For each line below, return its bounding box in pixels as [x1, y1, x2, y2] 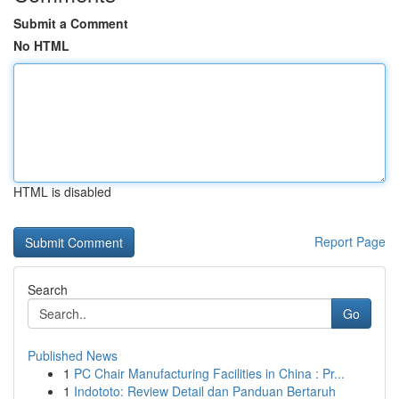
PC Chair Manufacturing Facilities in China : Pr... [74, 364, 345, 382]
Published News [28, 346, 118, 364]
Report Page [314, 232, 386, 250]
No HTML [13, 37, 69, 54]
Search [28, 281, 68, 298]
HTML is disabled [13, 183, 111, 200]
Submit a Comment [13, 14, 128, 32]
